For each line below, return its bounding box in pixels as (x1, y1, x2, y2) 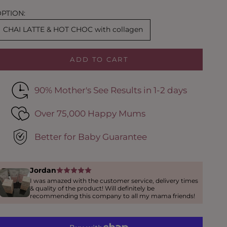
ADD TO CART (70, 55, 128, 63)
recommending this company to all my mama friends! (30, 192, 196, 200)
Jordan (30, 166, 57, 175)
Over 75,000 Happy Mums (34, 108, 146, 119)
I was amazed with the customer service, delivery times (30, 177, 199, 185)
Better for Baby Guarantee (34, 132, 147, 142)
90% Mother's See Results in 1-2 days (34, 85, 187, 96)
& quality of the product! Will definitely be (30, 184, 155, 193)
